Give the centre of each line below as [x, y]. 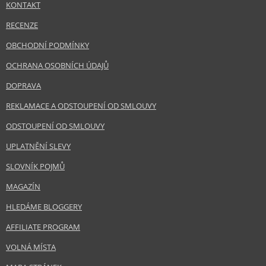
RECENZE [22, 25]
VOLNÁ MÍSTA [31, 247]
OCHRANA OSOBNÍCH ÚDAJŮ [57, 66]
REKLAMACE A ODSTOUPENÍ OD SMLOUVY [81, 106]
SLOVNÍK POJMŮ [35, 167]
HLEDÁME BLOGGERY [44, 207]
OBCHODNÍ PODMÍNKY [47, 45]
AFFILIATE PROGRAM [43, 227]
